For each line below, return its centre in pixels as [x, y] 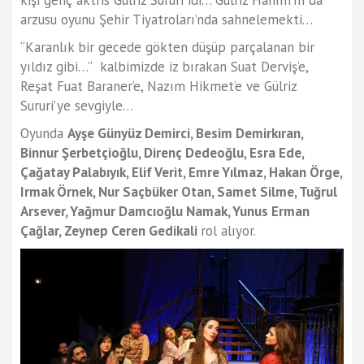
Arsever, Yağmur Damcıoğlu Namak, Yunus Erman [165, 212]
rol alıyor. [230, 231]
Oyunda [44, 134]
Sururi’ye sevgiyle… [77, 106]
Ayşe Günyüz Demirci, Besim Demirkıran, [185, 134]
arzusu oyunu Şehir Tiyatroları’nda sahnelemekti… [167, 20]
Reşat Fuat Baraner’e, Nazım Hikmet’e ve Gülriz [158, 87]
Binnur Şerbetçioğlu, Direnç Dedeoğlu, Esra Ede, [162, 153]
